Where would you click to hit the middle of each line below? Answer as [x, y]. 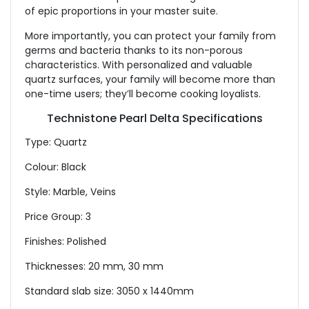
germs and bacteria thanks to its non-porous [134, 50]
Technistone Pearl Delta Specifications [154, 118]
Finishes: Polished [66, 241]
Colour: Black [56, 167]
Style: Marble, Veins [70, 192]
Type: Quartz [56, 142]
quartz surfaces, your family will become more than [150, 79]
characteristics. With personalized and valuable [139, 65]
